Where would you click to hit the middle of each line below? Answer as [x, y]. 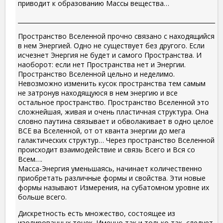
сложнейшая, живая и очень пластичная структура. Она [113, 112]
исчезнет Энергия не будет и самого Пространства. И [110, 55]
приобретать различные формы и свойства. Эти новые [112, 178]
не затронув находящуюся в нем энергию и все [98, 93]
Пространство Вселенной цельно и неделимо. [96, 74]
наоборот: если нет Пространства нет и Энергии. [102, 65]
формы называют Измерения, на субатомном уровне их [113, 188]
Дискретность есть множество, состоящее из [97, 214]
